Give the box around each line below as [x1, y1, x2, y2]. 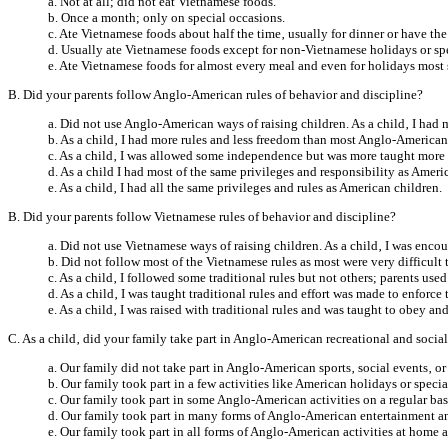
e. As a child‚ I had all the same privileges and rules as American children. [48, 179, 442, 195]
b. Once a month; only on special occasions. [48, 9, 285, 25]
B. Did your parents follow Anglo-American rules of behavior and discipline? [8, 86, 423, 102]
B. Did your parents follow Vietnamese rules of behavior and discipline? [8, 208, 396, 224]
